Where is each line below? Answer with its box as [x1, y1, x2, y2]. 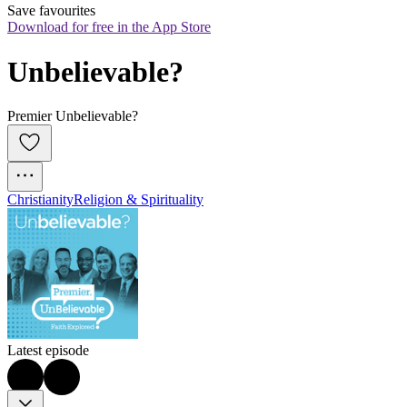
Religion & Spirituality [74, 192, 203, 208]
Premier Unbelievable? [7, 108, 138, 124]
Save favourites [7, 3, 95, 19]
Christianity [7, 192, 74, 208]
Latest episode [7, 342, 89, 359]
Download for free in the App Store [7, 19, 211, 35]
